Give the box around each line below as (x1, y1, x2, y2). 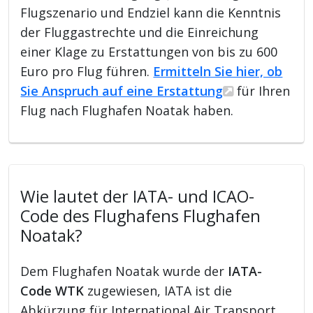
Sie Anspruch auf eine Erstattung (20, 82, 224, 99)
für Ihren (233, 82, 291, 99)
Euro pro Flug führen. (20, 62, 154, 80)
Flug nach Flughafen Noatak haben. (20, 101, 234, 119)
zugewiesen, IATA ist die (84, 282, 233, 299)
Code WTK (20, 282, 85, 299)
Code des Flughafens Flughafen (20, 204, 261, 227)
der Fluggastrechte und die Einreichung (20, 23, 259, 41)
